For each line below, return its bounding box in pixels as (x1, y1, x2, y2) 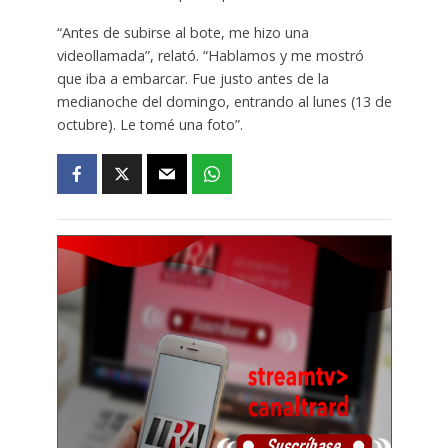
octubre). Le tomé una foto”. (56, 115, 243, 135)
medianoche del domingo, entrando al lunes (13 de (56, 92, 392, 112)
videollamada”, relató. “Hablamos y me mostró (56, 46, 364, 66)
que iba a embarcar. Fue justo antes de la (56, 69, 329, 89)
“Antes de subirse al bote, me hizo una (56, 23, 309, 43)
